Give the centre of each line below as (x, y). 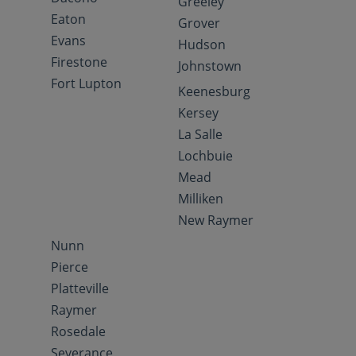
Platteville (80, 288)
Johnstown (210, 66)
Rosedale (78, 331)
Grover (199, 23)
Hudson (202, 44)
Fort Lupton (86, 83)
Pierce (70, 267)
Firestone (79, 62)
